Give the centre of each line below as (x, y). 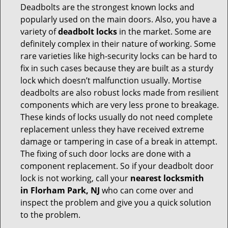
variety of (39, 32)
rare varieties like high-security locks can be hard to (119, 56)
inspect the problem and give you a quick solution (116, 203)
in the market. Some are (164, 32)
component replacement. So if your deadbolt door (117, 166)
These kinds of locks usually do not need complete (117, 117)
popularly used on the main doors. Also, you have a (119, 19)
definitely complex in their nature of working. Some (118, 44)
